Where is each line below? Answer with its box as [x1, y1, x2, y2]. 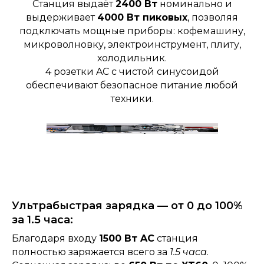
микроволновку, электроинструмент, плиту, [23, 39, 241, 51]
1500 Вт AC [99, 233, 154, 245]
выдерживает [26, 12, 97, 24]
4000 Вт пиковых [97, 12, 187, 24]
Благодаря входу [12, 233, 99, 245]
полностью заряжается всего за [12, 246, 170, 258]
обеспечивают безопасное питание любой [26, 80, 238, 91]
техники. [110, 93, 154, 105]
